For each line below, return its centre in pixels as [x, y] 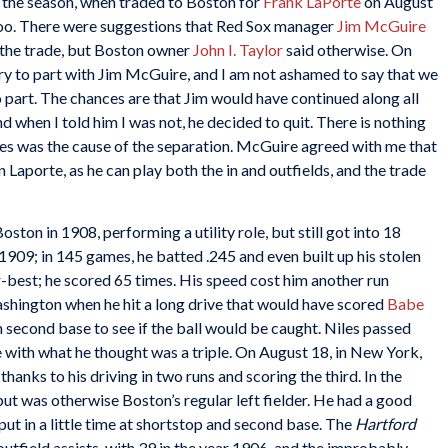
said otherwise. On [347, 50]
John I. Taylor [238, 50]
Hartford [385, 423]
